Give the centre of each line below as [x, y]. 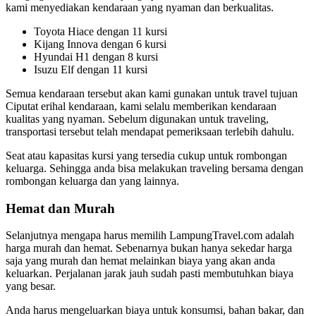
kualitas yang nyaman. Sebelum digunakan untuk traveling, [137, 119]
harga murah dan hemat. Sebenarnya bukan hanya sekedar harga [149, 248]
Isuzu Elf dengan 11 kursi [91, 69]
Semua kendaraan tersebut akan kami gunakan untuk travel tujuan [152, 93]
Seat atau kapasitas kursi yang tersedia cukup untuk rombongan [146, 155]
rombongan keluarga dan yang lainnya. [92, 181]
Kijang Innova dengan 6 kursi [100, 44]
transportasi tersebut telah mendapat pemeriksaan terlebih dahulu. [150, 131]
